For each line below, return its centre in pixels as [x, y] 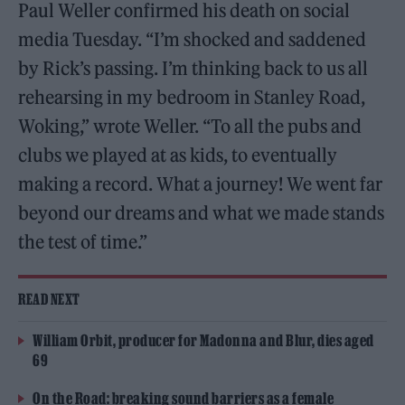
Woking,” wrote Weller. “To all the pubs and [190, 126]
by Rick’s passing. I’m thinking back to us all [193, 68]
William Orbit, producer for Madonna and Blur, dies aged [203, 340]
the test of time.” [83, 242]
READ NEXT [49, 299]
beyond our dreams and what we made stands [202, 213]
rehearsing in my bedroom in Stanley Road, [192, 97]
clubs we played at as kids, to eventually [178, 155]
